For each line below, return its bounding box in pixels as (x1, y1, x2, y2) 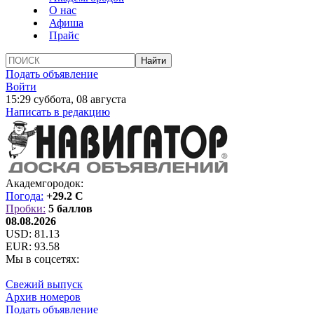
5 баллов (48, 203, 93, 214)
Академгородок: (6, 177, 83, 189)
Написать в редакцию (6, 106, 110, 118)
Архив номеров (6, 291, 81, 303)
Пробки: (6, 203, 46, 214)
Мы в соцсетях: (6, 253, 79, 265)
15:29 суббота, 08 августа (6, 93, 126, 105)
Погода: (6, 190, 43, 202)
